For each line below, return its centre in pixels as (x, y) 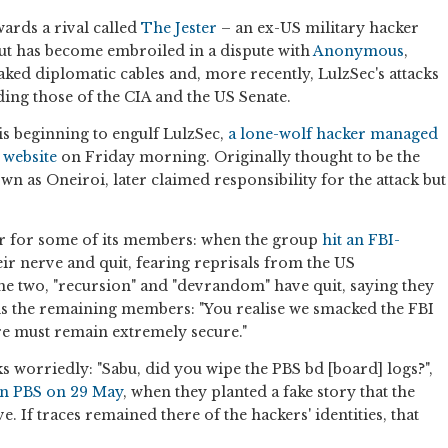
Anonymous (358, 51)
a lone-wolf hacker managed (333, 134)
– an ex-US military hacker (318, 28)
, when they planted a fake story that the (269, 392)
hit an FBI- (361, 240)
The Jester (179, 28)
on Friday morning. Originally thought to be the (240, 157)
